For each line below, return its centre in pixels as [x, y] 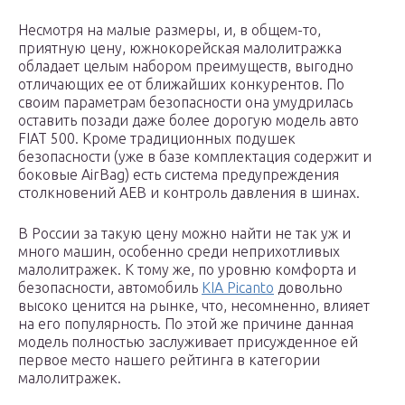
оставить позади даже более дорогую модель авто [188, 121]
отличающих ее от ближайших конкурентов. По [181, 85]
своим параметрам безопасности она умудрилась [185, 103]
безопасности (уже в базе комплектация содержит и [195, 157]
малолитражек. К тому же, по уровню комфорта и [187, 270]
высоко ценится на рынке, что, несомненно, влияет [194, 306]
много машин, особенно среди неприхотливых [179, 252]
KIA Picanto [238, 288]
